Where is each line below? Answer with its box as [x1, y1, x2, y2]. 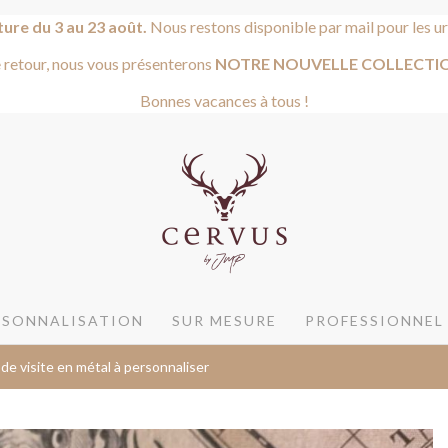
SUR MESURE [172, 311, 277, 329]
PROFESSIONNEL [305, 311, 444, 329]
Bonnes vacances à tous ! [139, 90, 309, 110]
